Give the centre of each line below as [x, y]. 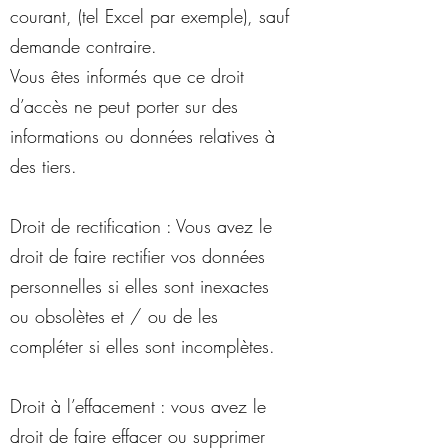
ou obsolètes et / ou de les [114, 316]
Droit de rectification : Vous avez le [141, 226]
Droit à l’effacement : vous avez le [138, 406]
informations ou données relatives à [142, 136]
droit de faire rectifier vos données [137, 256]
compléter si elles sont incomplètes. [142, 346]
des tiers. [43, 166]
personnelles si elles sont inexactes [139, 286]
